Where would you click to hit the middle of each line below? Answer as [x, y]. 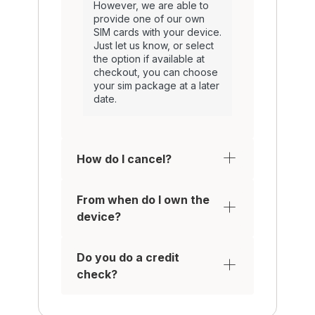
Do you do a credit [128, 257]
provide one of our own [149, 18]
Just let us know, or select [153, 45]
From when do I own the [143, 199]
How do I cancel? [124, 159]
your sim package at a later [156, 85]
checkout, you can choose [155, 72]
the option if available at [149, 58]
